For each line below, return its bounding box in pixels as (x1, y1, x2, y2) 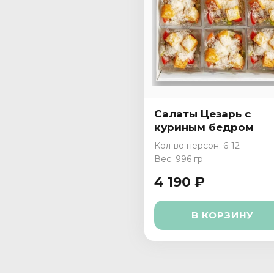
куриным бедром (154, 121, 254, 133)
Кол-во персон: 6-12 (154, 140, 240, 151)
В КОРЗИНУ (191, 209, 254, 221)
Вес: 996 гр (154, 154, 203, 165)
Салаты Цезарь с (154, 108, 251, 120)
